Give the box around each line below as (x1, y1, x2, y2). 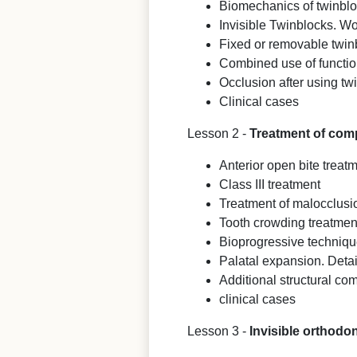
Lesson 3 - (187, 324, 249, 338)
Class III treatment (219, 177, 320, 191)
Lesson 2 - (187, 126, 249, 140)
